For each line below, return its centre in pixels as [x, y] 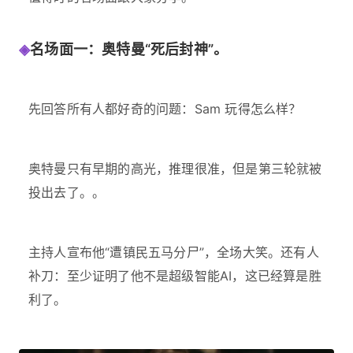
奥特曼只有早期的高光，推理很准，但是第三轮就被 [175, 169]
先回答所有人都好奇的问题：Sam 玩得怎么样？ [165, 109]
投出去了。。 [67, 193]
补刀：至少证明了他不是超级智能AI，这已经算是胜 [175, 276]
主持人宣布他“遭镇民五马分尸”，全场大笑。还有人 [174, 253]
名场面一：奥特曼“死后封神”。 [129, 50]
